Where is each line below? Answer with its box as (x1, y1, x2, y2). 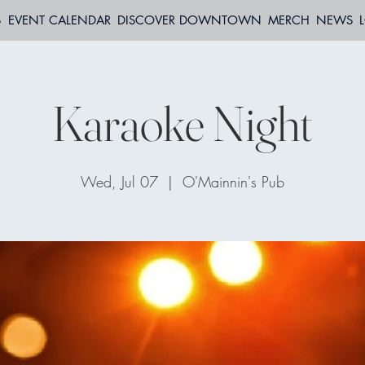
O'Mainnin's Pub (182, 172, 284, 191)
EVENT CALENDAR (7, 12, 111, 28)
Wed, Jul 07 (81, 172, 158, 191)
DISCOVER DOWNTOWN (117, 12, 262, 28)
